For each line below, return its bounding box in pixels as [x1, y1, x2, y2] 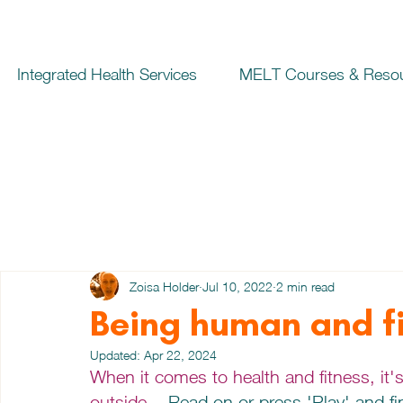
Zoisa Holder [130, 278, 199, 294]
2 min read [276, 278, 335, 294]
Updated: [90, 347, 144, 363]
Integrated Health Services [17, 65, 198, 84]
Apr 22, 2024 [144, 347, 217, 363]
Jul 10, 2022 [202, 278, 273, 294]
